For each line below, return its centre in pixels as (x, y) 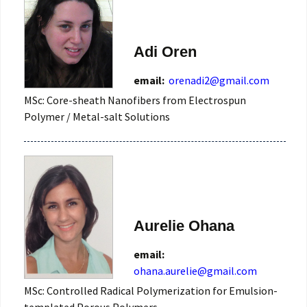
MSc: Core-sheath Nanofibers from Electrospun (135, 100)
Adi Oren (165, 52)
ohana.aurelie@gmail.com (195, 270)
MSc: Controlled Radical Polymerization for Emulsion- (151, 290)
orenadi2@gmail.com (219, 81)
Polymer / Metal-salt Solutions (97, 117)
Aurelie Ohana (184, 225)
